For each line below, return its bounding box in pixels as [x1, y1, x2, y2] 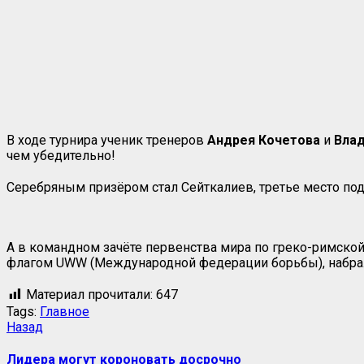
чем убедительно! [6, 147, 115, 163]
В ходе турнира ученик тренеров [6, 132, 207, 148]
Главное [40, 303, 89, 319]
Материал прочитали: [26, 286, 153, 302]
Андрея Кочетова [207, 132, 320, 148]
